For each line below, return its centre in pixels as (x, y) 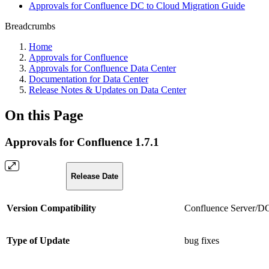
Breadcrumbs (30, 26)
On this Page (44, 115)
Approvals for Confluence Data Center (102, 68)
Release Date (94, 176)
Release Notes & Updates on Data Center (107, 90)
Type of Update (38, 240)
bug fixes (202, 240)
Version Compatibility (51, 208)
